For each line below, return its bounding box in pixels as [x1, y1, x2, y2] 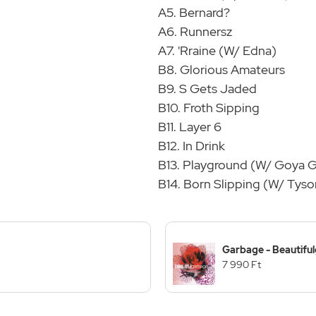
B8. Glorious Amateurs [158, 61, 285, 78]
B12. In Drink [158, 137, 225, 154]
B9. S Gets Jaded [158, 80, 257, 97]
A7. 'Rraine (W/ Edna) [158, 42, 276, 59]
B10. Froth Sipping [158, 99, 260, 116]
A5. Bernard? [158, 4, 230, 20]
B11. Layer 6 [158, 118, 221, 135]
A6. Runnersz [158, 23, 232, 39]
